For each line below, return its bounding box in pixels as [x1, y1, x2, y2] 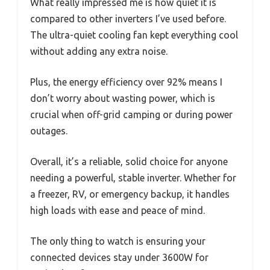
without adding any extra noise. [30, 46, 168, 57]
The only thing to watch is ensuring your [30, 236, 206, 247]
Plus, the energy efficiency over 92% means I [30, 77, 222, 88]
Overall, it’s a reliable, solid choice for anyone [30, 156, 228, 168]
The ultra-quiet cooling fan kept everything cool [30, 30, 238, 41]
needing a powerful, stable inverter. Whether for [30, 172, 236, 184]
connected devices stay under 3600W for [30, 252, 209, 263]
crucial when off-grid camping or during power [30, 109, 233, 121]
